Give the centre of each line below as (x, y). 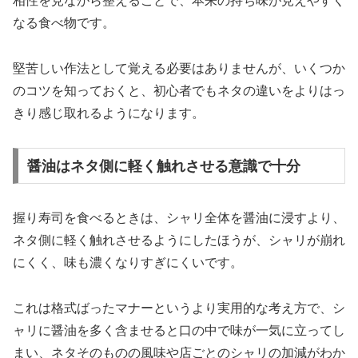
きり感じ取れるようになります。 (109, 113)
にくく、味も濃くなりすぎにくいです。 (128, 263)
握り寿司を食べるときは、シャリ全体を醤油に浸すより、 (179, 218)
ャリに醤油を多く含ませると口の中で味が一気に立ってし (179, 331)
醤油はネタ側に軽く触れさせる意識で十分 (163, 166)
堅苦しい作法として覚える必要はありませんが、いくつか (179, 68)
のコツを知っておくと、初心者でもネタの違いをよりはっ (179, 90)
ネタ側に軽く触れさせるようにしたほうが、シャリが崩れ (179, 241)
